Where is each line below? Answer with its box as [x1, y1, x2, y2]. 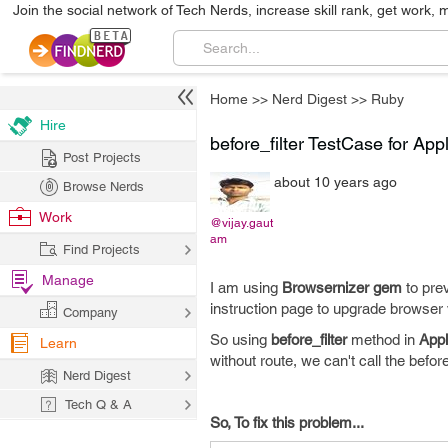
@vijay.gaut [210, 216, 273, 230]
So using [210, 331, 271, 348]
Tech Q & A [65, 397, 132, 412]
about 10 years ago [274, 174, 397, 190]
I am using [210, 279, 282, 296]
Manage [42, 272, 94, 288]
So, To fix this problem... [210, 414, 364, 431]
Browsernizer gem [282, 279, 402, 296]
